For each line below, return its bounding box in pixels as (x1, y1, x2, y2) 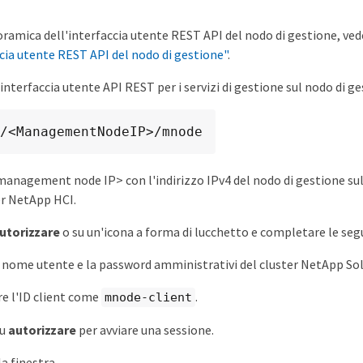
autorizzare (8, 322, 77, 339)
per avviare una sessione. (76, 322, 215, 339)
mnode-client (105, 289, 192, 305)
